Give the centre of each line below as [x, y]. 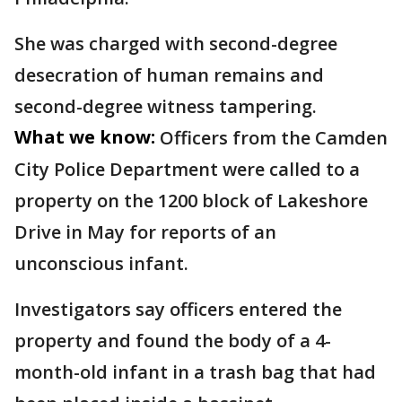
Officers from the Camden [274, 138]
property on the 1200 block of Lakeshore [191, 201]
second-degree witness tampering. [168, 107]
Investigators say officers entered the [178, 310]
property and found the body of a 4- [173, 341]
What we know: [85, 137]
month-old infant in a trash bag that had [195, 372]
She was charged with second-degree [176, 44]
